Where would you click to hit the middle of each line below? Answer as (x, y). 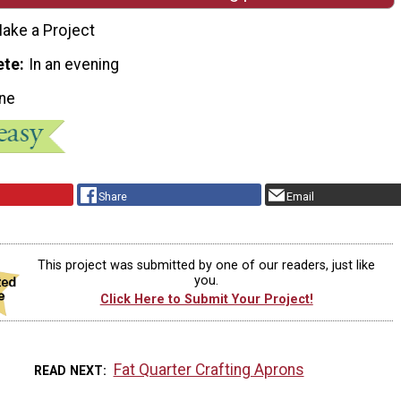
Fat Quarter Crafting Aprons (209, 369)
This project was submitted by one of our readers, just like (207, 265)
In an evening (74, 64)
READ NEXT (69, 370)
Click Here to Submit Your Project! (206, 300)
